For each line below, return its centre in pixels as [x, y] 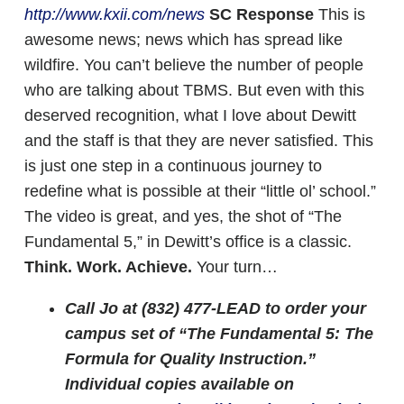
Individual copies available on [179, 384]
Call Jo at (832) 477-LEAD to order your [216, 308]
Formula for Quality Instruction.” [190, 359]
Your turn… [235, 267]
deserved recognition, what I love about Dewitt [190, 115]
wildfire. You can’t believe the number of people [194, 65]
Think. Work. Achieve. [108, 267]
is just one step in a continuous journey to [173, 166]
